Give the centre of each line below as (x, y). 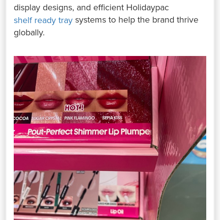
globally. (29, 33)
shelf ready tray (43, 20)
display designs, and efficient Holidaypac (92, 8)
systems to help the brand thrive (136, 20)
